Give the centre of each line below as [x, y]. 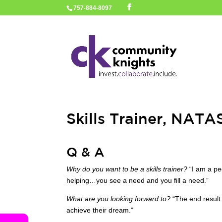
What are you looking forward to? [119, 199]
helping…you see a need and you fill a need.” [138, 180]
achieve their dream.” [100, 210]
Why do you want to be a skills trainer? [127, 169]
